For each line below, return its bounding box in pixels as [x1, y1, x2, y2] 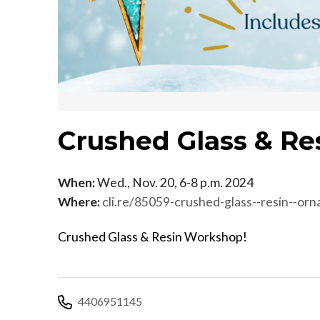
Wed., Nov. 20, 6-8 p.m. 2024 [95, 174, 254, 190]
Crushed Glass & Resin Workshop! [58, 229, 247, 244]
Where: [58, 194, 100, 209]
